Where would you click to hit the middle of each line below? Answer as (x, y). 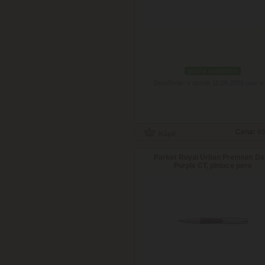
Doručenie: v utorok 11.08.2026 (200, 83)
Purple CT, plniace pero (213, 166)
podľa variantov (213, 71)
